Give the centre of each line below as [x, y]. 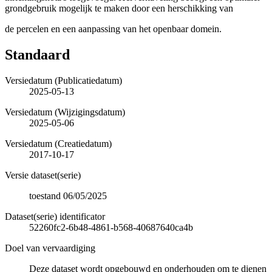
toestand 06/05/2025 [68, 195]
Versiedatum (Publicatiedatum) [63, 80]
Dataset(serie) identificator [55, 216]
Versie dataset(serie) [43, 175]
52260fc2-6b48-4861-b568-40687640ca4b [111, 227]
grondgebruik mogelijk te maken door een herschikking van [119, 8]
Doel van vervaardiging [50, 248]
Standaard [37, 54]
